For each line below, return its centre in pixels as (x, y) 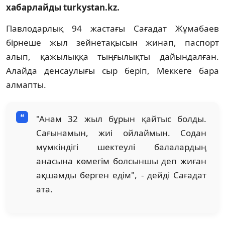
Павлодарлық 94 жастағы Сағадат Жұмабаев (113, 28)
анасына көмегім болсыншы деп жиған (121, 161)
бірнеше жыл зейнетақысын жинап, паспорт (113, 42)
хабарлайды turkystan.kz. (63, 7)
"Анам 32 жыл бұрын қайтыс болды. (121, 119)
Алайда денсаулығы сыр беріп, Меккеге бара (113, 70)
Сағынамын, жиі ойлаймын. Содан (121, 133)
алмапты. (26, 84)
